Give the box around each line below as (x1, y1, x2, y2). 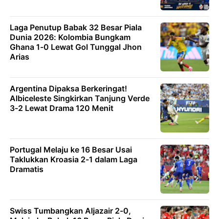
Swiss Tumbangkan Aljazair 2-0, (10, 206, 131, 216)
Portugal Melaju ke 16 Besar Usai (10, 145, 132, 155)
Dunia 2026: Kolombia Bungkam (10, 32, 131, 43)
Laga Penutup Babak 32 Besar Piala (10, 22, 142, 33)
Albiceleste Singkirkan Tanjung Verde (10, 93, 150, 104)
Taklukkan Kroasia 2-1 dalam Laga (10, 154, 137, 165)
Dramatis (10, 164, 44, 175)
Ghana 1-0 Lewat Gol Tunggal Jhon (10, 42, 142, 52)
